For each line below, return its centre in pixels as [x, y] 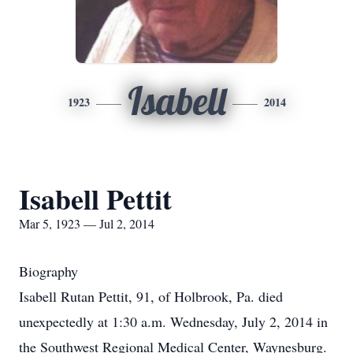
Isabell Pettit [95, 199]
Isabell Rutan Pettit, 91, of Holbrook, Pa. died [151, 296]
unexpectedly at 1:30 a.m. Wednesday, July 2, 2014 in [173, 321]
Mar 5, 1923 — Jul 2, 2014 [87, 223]
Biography [48, 271]
